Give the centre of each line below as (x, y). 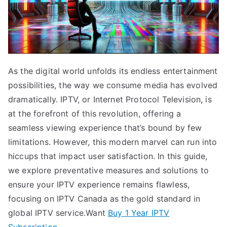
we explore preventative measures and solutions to (108, 170)
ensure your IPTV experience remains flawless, (99, 184)
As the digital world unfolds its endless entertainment (113, 71)
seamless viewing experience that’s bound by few (105, 127)
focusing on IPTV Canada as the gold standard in (104, 198)
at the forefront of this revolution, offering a (95, 113)
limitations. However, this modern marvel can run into (113, 142)
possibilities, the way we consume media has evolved (113, 85)
